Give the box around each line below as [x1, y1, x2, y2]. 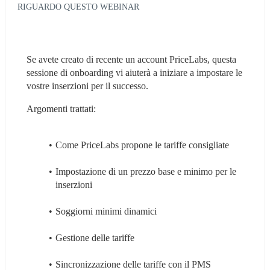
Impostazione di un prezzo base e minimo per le [55, 166, 236, 177]
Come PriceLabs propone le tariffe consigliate [55, 139, 229, 150]
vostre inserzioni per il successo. [27, 80, 148, 91]
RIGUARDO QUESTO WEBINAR [17, 1, 139, 11]
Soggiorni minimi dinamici [55, 206, 157, 216]
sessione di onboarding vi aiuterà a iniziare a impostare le [27, 67, 242, 78]
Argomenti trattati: [27, 103, 96, 114]
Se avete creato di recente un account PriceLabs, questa [27, 54, 236, 64]
